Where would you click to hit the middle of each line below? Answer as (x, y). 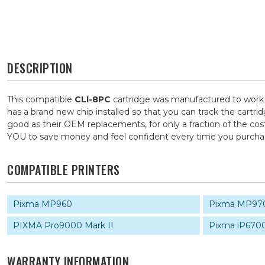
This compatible (41, 99)
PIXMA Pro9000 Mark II (63, 225)
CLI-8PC (93, 99)
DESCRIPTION (40, 68)
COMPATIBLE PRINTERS (64, 170)
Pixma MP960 (43, 204)
